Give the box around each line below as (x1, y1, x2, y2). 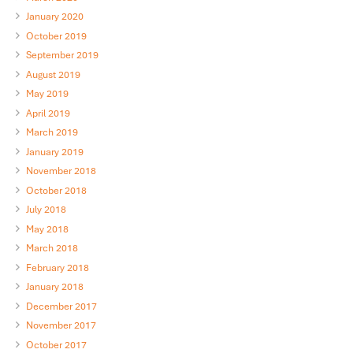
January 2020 (25, 10, 84, 24)
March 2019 (25, 126, 78, 139)
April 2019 (25, 106, 70, 120)
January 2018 (25, 281, 84, 294)
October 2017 (25, 338, 87, 351)
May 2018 (25, 222, 69, 236)
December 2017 (25, 299, 97, 313)
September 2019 (25, 49, 98, 62)
